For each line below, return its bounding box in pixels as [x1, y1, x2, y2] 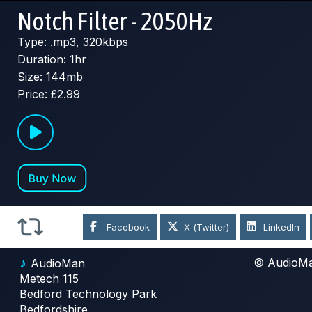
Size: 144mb [17, 70, 83, 84]
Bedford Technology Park [19, 287, 157, 302]
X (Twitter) [184, 221, 230, 233]
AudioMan [31, 256, 85, 271]
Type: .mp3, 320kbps [17, 35, 128, 49]
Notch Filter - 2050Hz [17, 6, 212, 36]
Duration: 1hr [17, 52, 86, 67]
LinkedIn [263, 221, 300, 233]
